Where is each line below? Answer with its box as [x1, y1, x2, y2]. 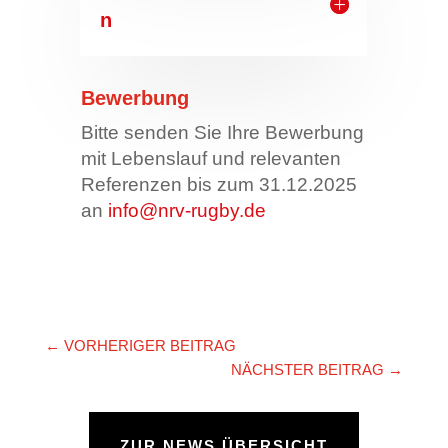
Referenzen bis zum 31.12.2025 [80, 174, 357, 196]
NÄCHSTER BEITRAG [231, 361, 385, 379]
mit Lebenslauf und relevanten [80, 148, 341, 170]
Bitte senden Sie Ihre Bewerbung [80, 122, 364, 144]
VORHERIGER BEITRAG [63, 337, 236, 355]
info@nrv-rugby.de [107, 200, 266, 222]
